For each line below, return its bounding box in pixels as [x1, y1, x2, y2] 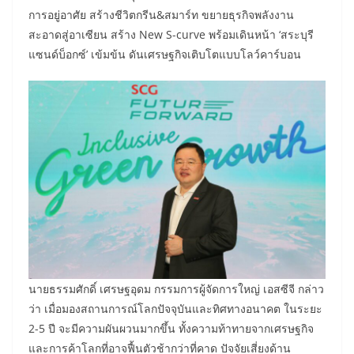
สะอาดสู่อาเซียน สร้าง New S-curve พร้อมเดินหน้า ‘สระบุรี [28, 27, 314, 43]
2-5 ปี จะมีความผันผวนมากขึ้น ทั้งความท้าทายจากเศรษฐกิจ [28, 321, 314, 337]
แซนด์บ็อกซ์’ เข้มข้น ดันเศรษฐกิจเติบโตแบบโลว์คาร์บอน [28, 47, 301, 62]
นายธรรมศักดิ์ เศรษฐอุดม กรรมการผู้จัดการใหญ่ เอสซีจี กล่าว [28, 281, 324, 297]
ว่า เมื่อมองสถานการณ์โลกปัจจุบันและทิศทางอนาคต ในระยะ [28, 301, 322, 317]
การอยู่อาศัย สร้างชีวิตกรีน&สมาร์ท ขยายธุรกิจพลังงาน [28, 7, 294, 23]
